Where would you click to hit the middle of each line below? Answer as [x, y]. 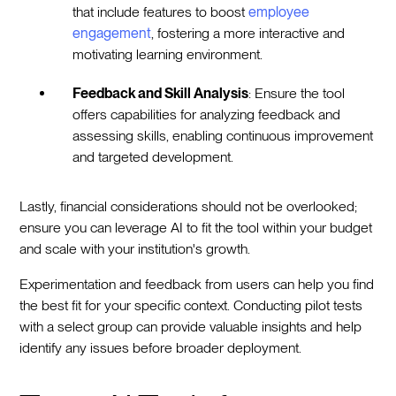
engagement [112, 34]
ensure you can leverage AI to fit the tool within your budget [196, 228]
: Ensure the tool [297, 94]
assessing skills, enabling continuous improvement [223, 136]
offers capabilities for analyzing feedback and [207, 115]
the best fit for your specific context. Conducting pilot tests [191, 306]
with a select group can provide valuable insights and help [191, 327]
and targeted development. [153, 157]
